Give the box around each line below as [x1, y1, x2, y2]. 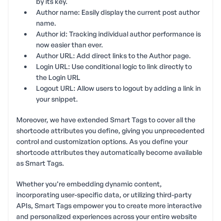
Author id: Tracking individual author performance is [36, 29, 201, 38]
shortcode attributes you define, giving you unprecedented [16, 126, 205, 135]
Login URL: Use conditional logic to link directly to [36, 62, 192, 71]
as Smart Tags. [16, 158, 64, 167]
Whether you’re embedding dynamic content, [16, 179, 162, 188]
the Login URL [36, 73, 80, 81]
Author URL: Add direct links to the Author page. [36, 51, 191, 60]
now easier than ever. [36, 40, 103, 49]
